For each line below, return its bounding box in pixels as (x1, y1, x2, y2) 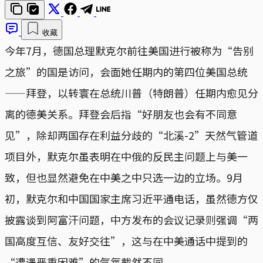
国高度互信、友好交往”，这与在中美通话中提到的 (5, 232, 248, 248)
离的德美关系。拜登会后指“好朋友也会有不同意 (5, 106, 237, 122)
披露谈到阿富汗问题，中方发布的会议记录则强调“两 (5, 211, 258, 227)
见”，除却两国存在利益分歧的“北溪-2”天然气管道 (5, 127, 258, 143)
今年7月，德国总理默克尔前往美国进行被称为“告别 (5, 42, 254, 58)
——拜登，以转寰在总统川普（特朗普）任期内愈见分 (5, 85, 258, 100)
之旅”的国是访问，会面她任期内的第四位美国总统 (5, 63, 248, 79)
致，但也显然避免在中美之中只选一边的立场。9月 (5, 169, 243, 185)
